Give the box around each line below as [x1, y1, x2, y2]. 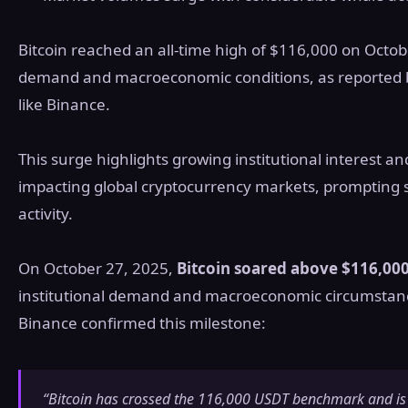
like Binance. [18, 94, 110, 116]
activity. [18, 203, 73, 225]
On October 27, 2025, [18, 258, 177, 280]
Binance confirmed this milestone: [18, 312, 266, 334]
